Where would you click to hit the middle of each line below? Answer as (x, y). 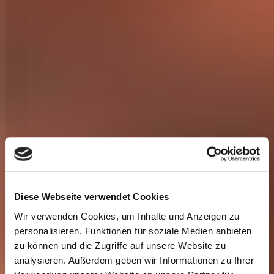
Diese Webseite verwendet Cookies (91, 197)
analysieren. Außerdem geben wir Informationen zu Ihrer (134, 260)
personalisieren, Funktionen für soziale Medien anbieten (133, 231)
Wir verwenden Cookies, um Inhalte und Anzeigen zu (127, 216)
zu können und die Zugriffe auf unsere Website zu (120, 245)
